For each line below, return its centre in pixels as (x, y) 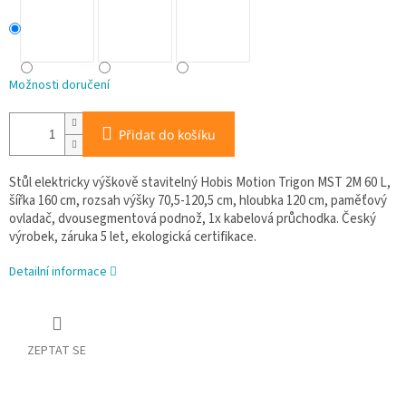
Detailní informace (58, 272)
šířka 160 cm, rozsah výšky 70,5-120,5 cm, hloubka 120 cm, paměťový (198, 201)
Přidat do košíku (167, 135)
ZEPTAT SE (57, 351)
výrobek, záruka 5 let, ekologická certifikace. (133, 237)
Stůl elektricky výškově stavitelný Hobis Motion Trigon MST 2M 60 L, (200, 183)
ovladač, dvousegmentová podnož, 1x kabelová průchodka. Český (193, 219)
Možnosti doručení (59, 86)
